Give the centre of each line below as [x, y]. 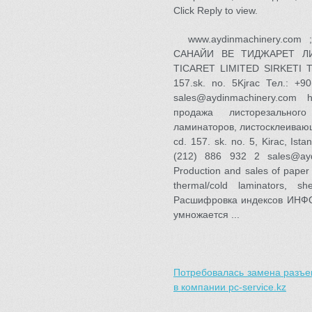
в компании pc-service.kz [230, 287]
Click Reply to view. [216, 10]
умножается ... [206, 214]
